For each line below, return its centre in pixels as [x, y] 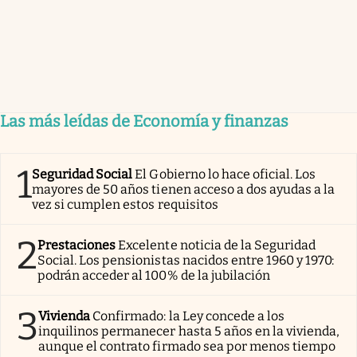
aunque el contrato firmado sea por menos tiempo [187, 346]
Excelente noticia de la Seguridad [217, 245]
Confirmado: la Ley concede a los [189, 316]
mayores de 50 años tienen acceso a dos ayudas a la [184, 189]
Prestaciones [77, 245]
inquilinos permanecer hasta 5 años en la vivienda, [189, 331]
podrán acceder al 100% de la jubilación [154, 275]
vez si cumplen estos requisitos [125, 204]
